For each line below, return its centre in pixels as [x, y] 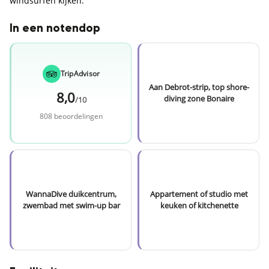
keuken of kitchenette [199, 205]
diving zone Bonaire [199, 98]
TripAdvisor [80, 73]
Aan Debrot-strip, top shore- [199, 87]
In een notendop [55, 29]
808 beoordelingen [71, 116]
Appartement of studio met [199, 194]
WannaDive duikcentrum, [71, 194]
